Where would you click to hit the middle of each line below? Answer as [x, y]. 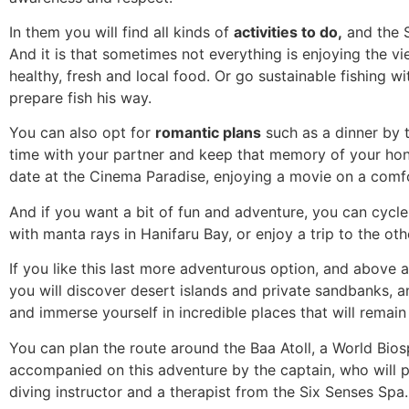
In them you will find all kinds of [121, 32]
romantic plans [208, 133]
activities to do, [288, 32]
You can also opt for [82, 133]
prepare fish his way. [80, 98]
